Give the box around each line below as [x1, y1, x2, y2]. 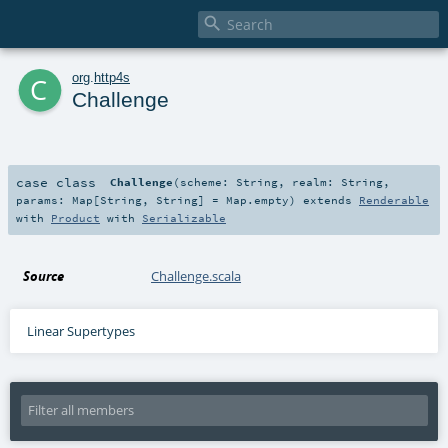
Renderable [359, 192, 429, 207]
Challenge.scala [151, 266, 242, 285]
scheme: [180, 174, 237, 189]
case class [16, 173, 96, 190]
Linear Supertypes [26, 321, 135, 340]
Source [23, 266, 65, 285]
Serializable [142, 210, 226, 225]
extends [296, 192, 359, 207]
